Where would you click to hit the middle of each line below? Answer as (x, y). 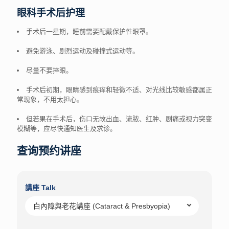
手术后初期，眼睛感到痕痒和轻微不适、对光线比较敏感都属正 (119, 90)
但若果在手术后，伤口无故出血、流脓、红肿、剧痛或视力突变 (119, 119)
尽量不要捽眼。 (49, 70)
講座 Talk (40, 188)
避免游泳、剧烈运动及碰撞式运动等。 (83, 51)
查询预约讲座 (49, 151)
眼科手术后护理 (51, 13)
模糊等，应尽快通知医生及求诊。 (67, 129)
